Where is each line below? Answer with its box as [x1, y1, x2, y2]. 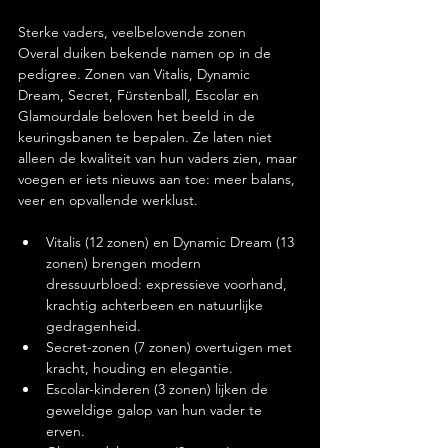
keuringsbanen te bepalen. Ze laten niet [18, 128, 276, 146]
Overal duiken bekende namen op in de [18, 44, 275, 62]
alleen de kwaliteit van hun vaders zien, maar [18, 149, 301, 167]
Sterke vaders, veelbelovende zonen [18, 23, 246, 41]
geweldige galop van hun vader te [46, 401, 266, 419]
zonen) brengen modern [46, 254, 205, 272]
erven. [46, 422, 85, 440]
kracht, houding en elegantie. [46, 359, 233, 377]
